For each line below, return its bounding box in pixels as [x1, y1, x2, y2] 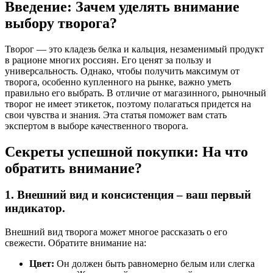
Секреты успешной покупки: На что [5, 143, 248, 160]
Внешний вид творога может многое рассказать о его [5, 227, 227, 238]
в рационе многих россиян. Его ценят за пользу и [5, 54, 211, 65]
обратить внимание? [5, 160, 142, 176]
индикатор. [5, 202, 65, 215]
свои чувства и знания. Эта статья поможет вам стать [5, 109, 227, 120]
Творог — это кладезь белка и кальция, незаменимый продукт [5, 43, 264, 54]
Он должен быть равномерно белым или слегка [54, 258, 255, 269]
